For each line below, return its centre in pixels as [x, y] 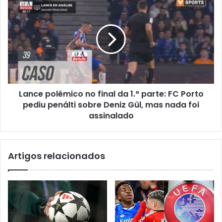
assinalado [111, 115]
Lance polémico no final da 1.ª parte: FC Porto [111, 94]
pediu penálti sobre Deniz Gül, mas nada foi [111, 105]
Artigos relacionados [56, 156]
